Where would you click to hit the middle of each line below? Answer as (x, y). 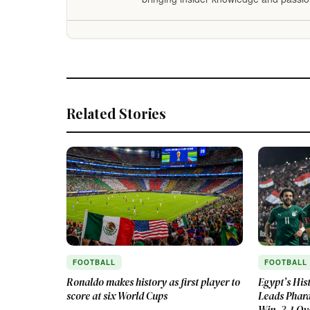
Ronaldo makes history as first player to (153, 282)
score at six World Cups (117, 296)
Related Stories (116, 113)
